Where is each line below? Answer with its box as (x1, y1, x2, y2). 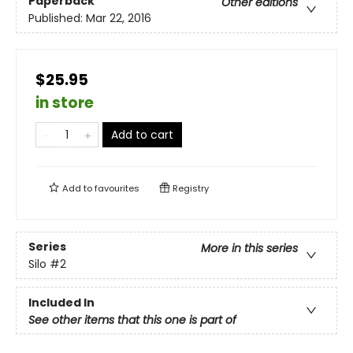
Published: (28, 9, 86, 26)
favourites (95, 182, 139, 195)
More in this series (201, 240, 298, 256)
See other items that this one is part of (28, 312, 236, 329)
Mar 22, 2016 (86, 9, 151, 26)
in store (35, 92, 94, 114)
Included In (28, 295, 95, 311)
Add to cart (111, 127, 173, 143)
